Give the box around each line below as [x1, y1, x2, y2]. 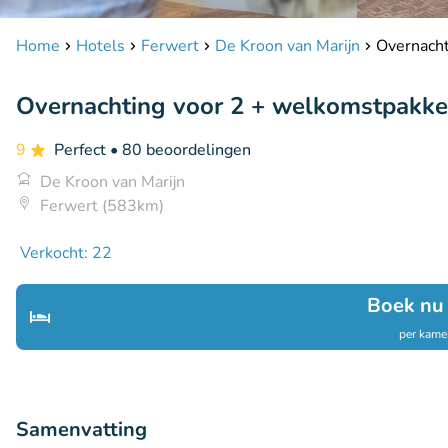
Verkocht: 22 [20, 242, 112, 264]
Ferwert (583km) [40, 195, 164, 217]
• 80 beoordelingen [110, 139, 251, 161]
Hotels [76, 35, 125, 57]
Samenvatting [16, 416, 147, 443]
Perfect [54, 139, 110, 161]
